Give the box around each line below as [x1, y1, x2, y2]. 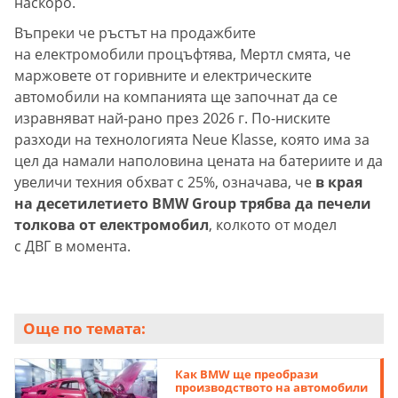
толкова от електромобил [14, 215, 209, 235]
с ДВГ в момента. [14, 236, 131, 257]
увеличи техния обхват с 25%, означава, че [14, 172, 315, 193]
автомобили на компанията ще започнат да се [14, 87, 338, 107]
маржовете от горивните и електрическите [14, 66, 312, 86]
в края [315, 172, 362, 193]
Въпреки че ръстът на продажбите [14, 23, 256, 44]
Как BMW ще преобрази [175, 366, 319, 383]
